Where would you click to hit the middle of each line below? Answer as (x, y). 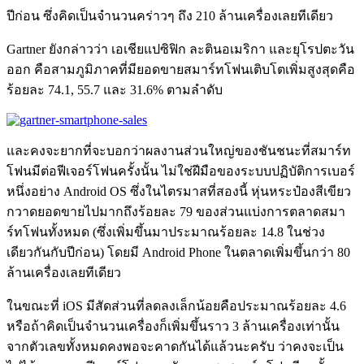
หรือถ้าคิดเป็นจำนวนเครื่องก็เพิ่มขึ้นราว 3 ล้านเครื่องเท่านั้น (173, 326)
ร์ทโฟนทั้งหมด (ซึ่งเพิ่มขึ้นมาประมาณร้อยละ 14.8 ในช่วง (166, 232)
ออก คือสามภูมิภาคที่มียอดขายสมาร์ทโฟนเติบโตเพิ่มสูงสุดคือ (181, 69)
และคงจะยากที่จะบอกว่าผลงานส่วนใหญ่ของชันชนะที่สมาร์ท (179, 150)
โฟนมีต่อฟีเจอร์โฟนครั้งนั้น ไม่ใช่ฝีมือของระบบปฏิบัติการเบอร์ (181, 171)
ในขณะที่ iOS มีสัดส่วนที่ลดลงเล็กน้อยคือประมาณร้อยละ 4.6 (176, 305)
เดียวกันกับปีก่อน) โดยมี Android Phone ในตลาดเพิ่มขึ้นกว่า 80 (178, 252)
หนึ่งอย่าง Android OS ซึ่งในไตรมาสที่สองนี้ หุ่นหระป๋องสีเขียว (179, 191)
